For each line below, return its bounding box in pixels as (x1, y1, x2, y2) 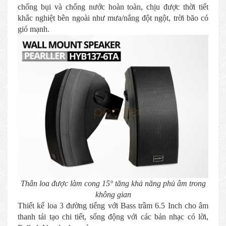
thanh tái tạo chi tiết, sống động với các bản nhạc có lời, (18, 212, 208, 221)
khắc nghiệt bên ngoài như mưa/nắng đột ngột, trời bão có (18, 14, 208, 22)
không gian (95, 190, 131, 199)
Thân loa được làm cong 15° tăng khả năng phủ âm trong (20, 179, 206, 188)
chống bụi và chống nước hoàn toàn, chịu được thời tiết (18, 3, 208, 11)
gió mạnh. (18, 25, 49, 33)
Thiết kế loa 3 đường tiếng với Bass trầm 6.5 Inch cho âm (18, 201, 208, 210)
